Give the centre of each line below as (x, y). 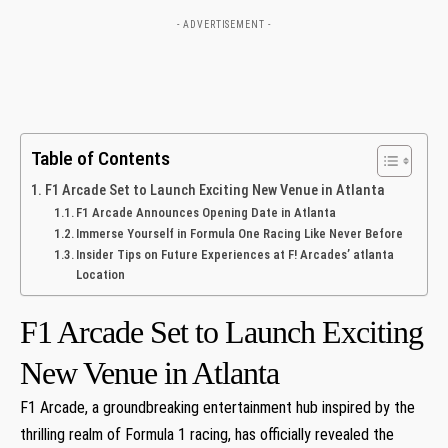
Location (101, 274)
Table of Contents (100, 158)
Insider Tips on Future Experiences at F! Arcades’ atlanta (235, 254)
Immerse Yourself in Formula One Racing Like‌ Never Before (240, 233)
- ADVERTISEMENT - (224, 24)
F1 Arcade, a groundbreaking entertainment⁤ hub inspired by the (217, 407)
